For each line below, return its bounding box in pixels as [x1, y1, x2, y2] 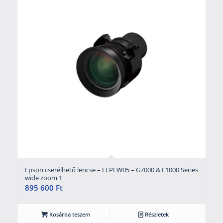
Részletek [143, 210, 169, 218]
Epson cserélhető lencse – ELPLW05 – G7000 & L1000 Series [24, 165, 198, 174]
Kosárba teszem [47, 210, 91, 218]
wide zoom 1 [24, 173, 62, 182]
